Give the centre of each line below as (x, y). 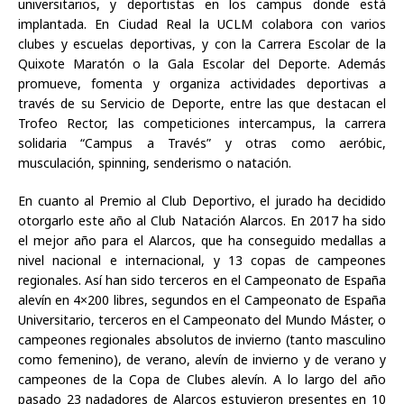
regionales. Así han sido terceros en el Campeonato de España (202, 280)
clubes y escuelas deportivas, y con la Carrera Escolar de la (202, 43)
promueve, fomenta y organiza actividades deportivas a (202, 83)
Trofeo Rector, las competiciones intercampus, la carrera (202, 123)
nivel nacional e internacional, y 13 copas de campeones (202, 260)
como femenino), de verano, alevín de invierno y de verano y (202, 359)
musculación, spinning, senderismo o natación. (155, 162)
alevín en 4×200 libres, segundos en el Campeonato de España (202, 299)
